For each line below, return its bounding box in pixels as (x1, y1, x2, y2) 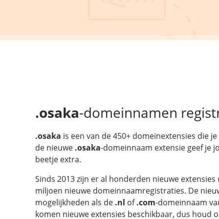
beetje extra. (35, 153, 81, 165)
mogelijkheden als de (35, 197, 115, 208)
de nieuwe (35, 142, 75, 153)
